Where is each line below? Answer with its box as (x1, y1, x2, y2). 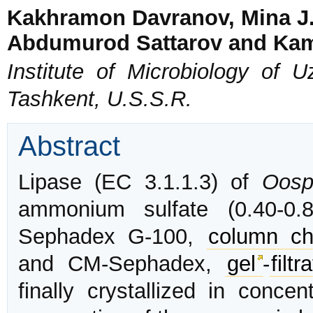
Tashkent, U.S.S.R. (7, 87, 192, 112)
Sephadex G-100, (18, 224, 207, 249)
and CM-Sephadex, (18, 252, 226, 277)
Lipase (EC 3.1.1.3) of (18, 170, 262, 195)
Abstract (18, 131, 120, 162)
